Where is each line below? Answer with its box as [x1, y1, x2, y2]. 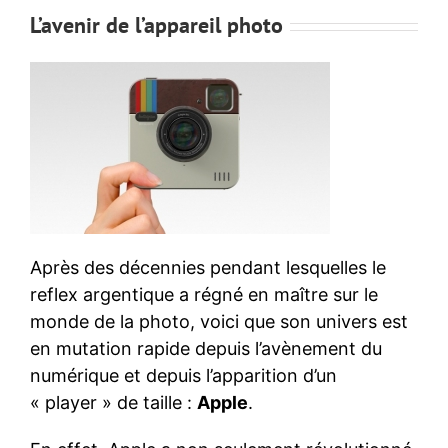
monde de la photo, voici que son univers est [30, 311, 408, 333]
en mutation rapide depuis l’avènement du [30, 338, 382, 360]
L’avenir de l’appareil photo [30, 11, 283, 40]
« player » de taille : [30, 392, 197, 414]
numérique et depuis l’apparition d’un [30, 365, 337, 387]
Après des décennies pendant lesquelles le [30, 257, 386, 279]
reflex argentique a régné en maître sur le [30, 284, 378, 306]
